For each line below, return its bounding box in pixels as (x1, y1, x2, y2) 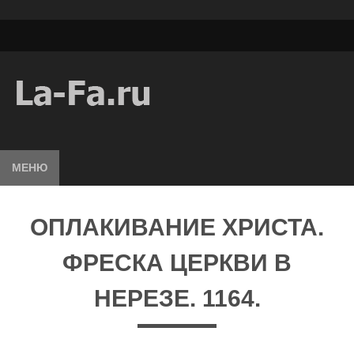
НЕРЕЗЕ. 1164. (93, 285, 261, 311)
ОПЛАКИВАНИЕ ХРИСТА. (30, 214, 324, 240)
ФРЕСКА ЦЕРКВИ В (62, 250, 292, 276)
